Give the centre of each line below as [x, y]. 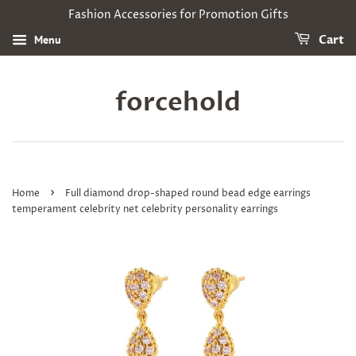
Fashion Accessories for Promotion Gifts [178, 15]
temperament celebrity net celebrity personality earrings [145, 209]
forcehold [178, 103]
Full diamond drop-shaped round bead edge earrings [188, 193]
